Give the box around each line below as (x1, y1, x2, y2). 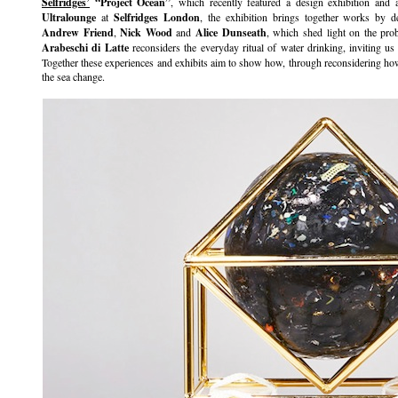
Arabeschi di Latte (42, 40, 129, 55)
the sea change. (42, 69, 105, 84)
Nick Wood (120, 25, 172, 40)
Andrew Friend (42, 25, 114, 40)
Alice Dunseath (195, 25, 267, 40)
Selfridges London (113, 10, 200, 25)
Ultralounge (42, 10, 96, 25)
